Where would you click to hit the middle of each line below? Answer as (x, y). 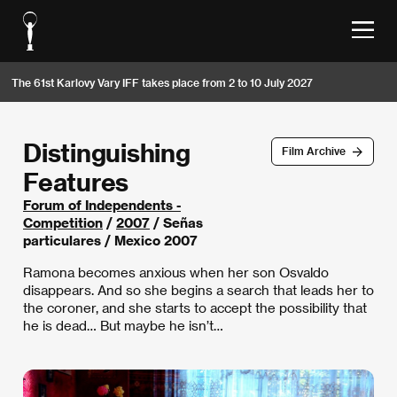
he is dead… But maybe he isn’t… (123, 325)
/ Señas (176, 222)
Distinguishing (107, 152)
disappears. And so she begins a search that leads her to (198, 290)
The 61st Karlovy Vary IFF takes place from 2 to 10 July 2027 (162, 82)
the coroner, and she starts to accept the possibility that (195, 307)
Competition (63, 222)
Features (76, 181)
